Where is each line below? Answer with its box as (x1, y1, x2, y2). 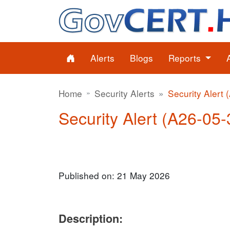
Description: (59, 210, 123, 226)
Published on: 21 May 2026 (59, 169, 170, 182)
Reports (168, 51, 203, 64)
